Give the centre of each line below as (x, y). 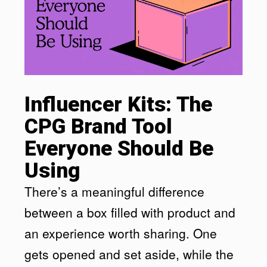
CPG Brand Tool (99, 126)
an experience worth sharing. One (121, 233)
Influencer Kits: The (119, 104)
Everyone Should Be (119, 148)
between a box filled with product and (130, 212)
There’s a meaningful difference (115, 191)
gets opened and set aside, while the (129, 254)
